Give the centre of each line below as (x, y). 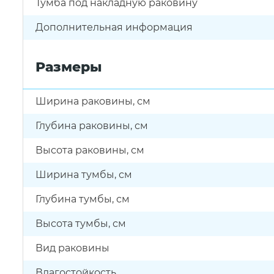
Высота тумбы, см (81, 224)
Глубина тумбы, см (83, 199)
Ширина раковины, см (93, 101)
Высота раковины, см (90, 150)
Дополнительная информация (114, 27)
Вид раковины (72, 248)
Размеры (69, 67)
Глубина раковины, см (92, 126)
